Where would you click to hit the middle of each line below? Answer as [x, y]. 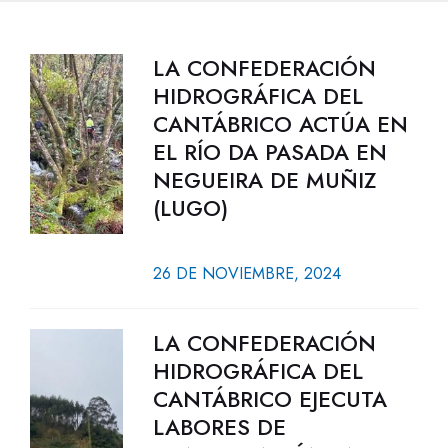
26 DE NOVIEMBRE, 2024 [246, 273]
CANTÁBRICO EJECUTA [269, 399]
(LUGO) [190, 208]
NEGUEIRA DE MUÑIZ [264, 180]
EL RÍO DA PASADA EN [269, 152]
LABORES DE [219, 427]
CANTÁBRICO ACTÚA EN [280, 124]
